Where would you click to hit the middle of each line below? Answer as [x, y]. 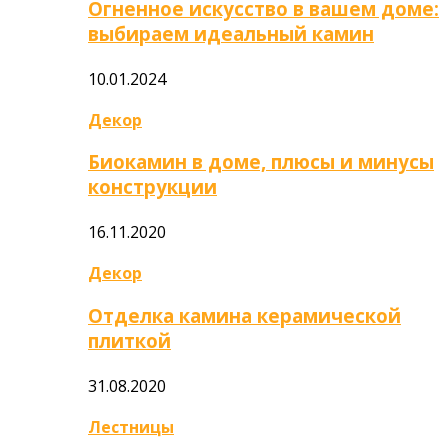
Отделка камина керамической [244, 315]
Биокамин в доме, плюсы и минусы [261, 162]
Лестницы [131, 426]
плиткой [129, 340]
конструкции [152, 187]
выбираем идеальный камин [231, 33]
